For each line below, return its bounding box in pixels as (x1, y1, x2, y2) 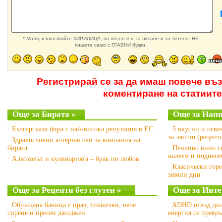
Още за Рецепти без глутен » (12, 185, 121, 195)
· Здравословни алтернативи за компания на (7, 136, 140, 144)
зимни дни (168, 171, 201, 178)
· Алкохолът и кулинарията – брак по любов (7, 155, 139, 163)
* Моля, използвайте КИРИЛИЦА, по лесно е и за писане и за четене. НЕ (22, 36, 199, 41)
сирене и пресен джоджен (7, 209, 85, 217)
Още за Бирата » (12, 110, 76, 119)
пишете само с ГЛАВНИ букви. (74, 42, 147, 48)
